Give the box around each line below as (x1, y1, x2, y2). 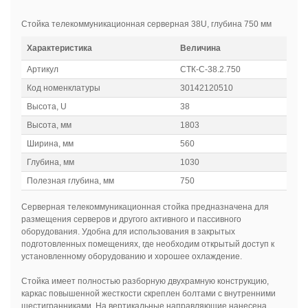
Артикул (26, 65, 58, 75)
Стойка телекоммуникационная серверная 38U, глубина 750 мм (21, 19, 272, 30)
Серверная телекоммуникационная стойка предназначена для (21, 202, 269, 212)
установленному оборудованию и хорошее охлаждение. (21, 252, 242, 262)
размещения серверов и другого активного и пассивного (21, 214, 241, 225)
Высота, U (26, 102, 67, 112)
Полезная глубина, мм (26, 176, 114, 186)
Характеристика (26, 43, 92, 54)
